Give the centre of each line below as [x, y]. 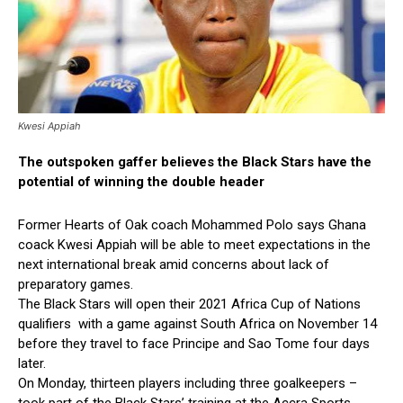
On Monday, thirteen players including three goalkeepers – [188, 384]
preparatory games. [76, 285]
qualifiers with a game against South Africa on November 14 [197, 324]
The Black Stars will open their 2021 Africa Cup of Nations [189, 304]
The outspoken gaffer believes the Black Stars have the [195, 162]
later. [32, 364]
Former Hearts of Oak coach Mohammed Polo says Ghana [192, 225]
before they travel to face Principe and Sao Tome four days [194, 344]
